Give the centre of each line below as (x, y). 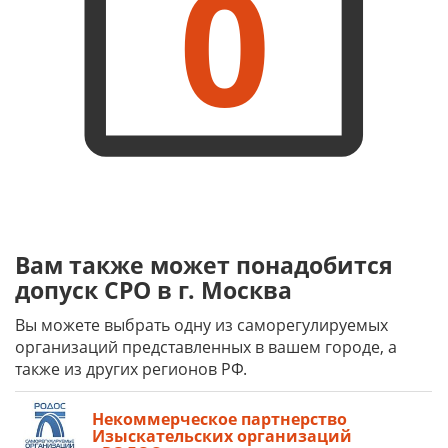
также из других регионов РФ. (131, 369)
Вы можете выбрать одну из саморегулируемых (201, 325)
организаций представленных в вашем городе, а (206, 347)
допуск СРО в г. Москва (153, 290)
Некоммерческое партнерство (219, 419)
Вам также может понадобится (204, 265)
